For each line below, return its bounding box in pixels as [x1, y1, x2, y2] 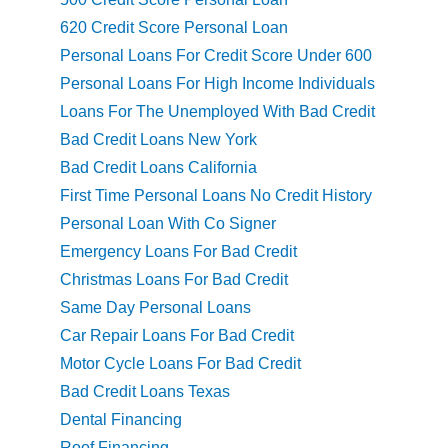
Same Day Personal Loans [60, 299, 251, 317]
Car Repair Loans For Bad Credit [60, 327, 294, 345]
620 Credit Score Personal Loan [60, 19, 288, 37]
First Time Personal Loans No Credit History [60, 187, 372, 205]
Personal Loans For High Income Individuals [60, 75, 375, 93]
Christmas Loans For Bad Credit [60, 271, 288, 289]
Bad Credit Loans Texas [60, 383, 230, 401]
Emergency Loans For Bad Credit [60, 243, 297, 261]
